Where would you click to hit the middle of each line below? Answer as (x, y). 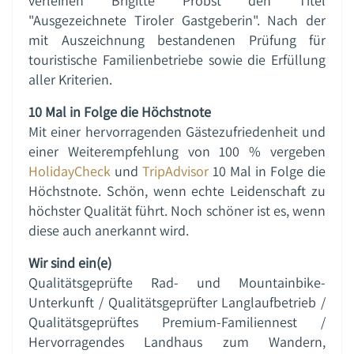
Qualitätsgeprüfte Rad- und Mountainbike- (177, 282)
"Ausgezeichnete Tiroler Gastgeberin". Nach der (177, 20)
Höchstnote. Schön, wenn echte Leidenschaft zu (177, 190)
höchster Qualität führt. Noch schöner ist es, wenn (177, 210)
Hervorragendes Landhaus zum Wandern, (177, 341)
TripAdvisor (175, 171)
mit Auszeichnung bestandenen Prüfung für (177, 40)
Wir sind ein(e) (70, 262)
